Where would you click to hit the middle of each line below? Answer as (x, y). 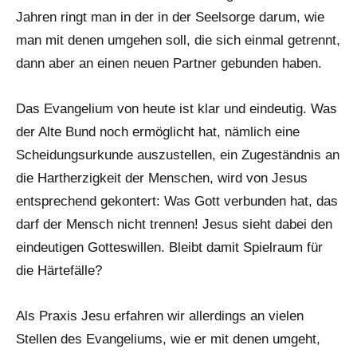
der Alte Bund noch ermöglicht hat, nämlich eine (158, 131)
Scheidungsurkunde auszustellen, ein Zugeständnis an (178, 155)
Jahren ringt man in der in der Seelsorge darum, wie (170, 17)
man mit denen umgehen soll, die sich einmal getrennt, (178, 40)
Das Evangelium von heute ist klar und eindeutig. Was (177, 108)
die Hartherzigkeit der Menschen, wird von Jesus (162, 178)
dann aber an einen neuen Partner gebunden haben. (169, 63)
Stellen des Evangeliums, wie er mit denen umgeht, (168, 339)
